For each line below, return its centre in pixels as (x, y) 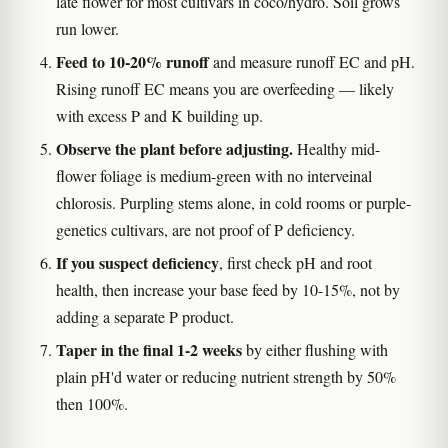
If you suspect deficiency (137, 263)
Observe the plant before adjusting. (174, 149)
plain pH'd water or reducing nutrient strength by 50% (226, 377)
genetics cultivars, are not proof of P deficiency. (205, 230)
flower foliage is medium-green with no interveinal (214, 176)
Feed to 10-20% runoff (132, 62)
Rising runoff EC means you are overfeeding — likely (225, 89)
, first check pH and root (295, 263)
